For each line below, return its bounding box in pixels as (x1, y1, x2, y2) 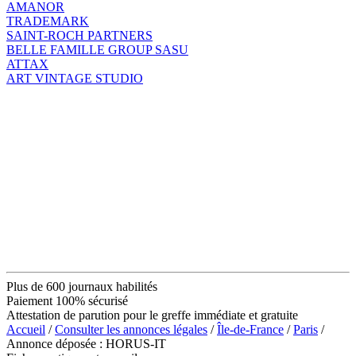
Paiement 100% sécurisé (6, 293, 128, 308)
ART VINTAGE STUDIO (6, 71, 143, 85)
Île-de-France (217, 322, 284, 336)
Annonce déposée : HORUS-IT (6, 336, 166, 350)
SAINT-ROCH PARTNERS (6, 28, 153, 42)
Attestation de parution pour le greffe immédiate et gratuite (6, 308, 298, 322)
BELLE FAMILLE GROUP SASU (6, 42, 188, 56)
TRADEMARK (6, 14, 89, 28)
